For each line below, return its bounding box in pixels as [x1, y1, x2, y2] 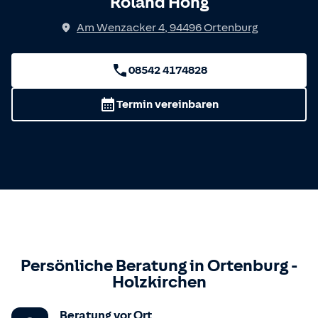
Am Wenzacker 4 [77, 21, 165, 34]
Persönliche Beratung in [21, 256, 207, 275]
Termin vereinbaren [116, 98, 219, 111]
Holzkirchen [111, 273, 207, 291]
